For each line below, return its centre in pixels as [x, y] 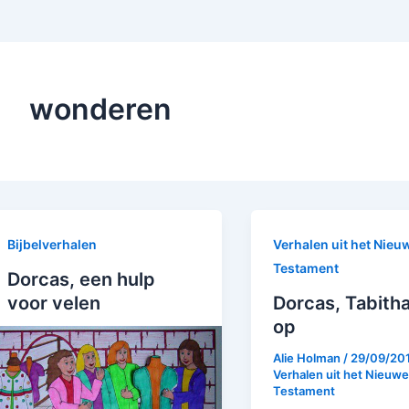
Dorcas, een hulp [81, 279]
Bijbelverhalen [52, 245]
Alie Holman [308, 357]
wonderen [100, 110]
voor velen [54, 303]
